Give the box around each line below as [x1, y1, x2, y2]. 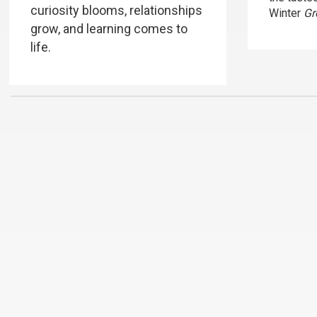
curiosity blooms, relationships [30, 3, 202, 18]
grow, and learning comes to [30, 21, 188, 36]
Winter [269, 6, 304, 20]
